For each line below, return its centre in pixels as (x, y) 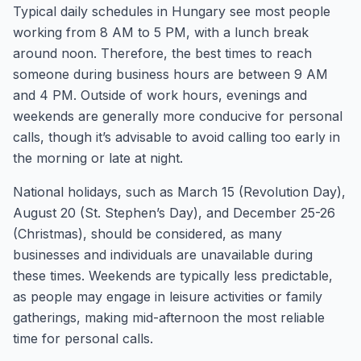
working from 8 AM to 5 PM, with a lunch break (161, 32)
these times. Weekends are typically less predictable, (173, 276)
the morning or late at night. (98, 158)
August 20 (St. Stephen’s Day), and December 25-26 (174, 213)
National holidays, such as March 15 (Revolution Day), (179, 192)
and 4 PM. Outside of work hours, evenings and (160, 95)
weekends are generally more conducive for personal (178, 116)
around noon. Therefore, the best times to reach (162, 53)
